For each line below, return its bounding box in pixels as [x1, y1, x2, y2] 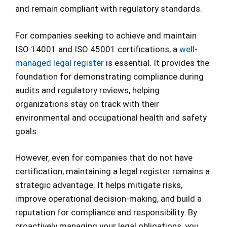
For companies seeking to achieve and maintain [15, 30, 197, 41]
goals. [15, 126, 39, 136]
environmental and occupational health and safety [15, 112, 207, 123]
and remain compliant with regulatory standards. [15, 4, 202, 14]
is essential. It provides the [104, 57, 209, 68]
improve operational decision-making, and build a [15, 194, 202, 204]
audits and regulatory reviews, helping [15, 85, 160, 95]
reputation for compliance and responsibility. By [15, 207, 197, 218]
